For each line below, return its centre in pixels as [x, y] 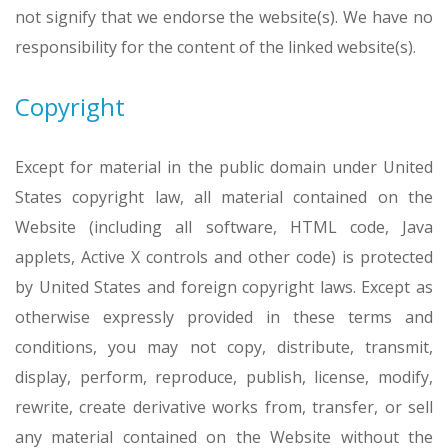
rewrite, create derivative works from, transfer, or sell [224, 407]
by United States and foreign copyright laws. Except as [224, 287]
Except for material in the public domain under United [224, 167]
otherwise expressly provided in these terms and [224, 317]
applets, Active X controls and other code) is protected [224, 257]
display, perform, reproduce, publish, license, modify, [224, 377]
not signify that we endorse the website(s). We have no [224, 17]
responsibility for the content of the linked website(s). [215, 47]
